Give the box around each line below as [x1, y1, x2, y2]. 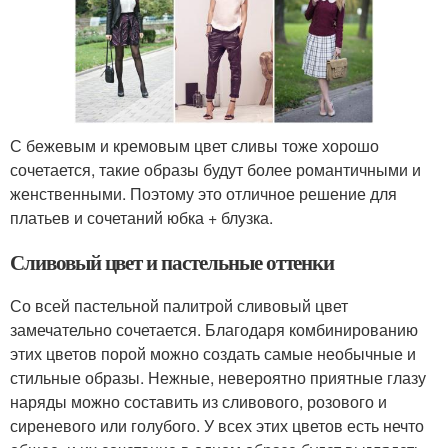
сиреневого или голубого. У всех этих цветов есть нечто [10, 413, 424, 437]
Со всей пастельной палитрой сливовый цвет [10, 293, 348, 317]
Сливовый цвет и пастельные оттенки [10, 246, 335, 277]
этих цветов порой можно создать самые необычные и [10, 341, 416, 365]
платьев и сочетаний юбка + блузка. [10, 205, 273, 229]
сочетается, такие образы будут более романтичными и [10, 157, 421, 181]
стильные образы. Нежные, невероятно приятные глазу [10, 365, 426, 389]
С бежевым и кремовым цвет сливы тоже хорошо [10, 133, 379, 157]
